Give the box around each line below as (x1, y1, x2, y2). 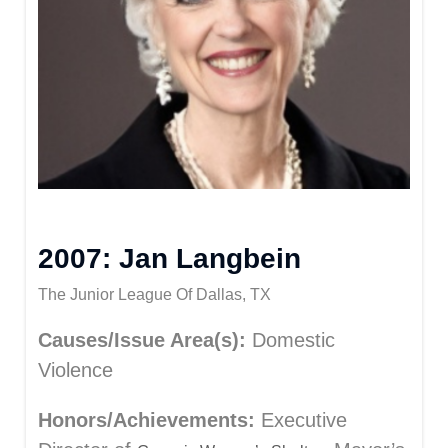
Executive (255, 409, 347, 431)
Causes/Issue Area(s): (38, 329, 246, 351)
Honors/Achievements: (38, 409, 255, 431)
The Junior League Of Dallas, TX (38, 286, 271, 303)
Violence (38, 359, 113, 381)
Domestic (246, 329, 335, 351)
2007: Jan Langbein (38, 243, 301, 274)
